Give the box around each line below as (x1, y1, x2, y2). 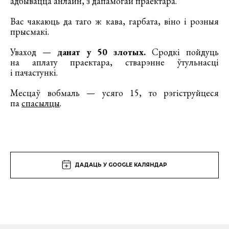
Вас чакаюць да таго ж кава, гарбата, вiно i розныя (10, 15, 219, 27)
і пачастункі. (10, 66, 58, 78)
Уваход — (10, 45, 57, 58)
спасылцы (21, 97, 60, 109)
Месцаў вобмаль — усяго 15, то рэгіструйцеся (10, 86, 219, 99)
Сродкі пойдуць (146, 45, 219, 58)
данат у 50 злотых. (57, 45, 146, 58)
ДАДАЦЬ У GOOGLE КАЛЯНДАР (75, 161, 167, 168)
